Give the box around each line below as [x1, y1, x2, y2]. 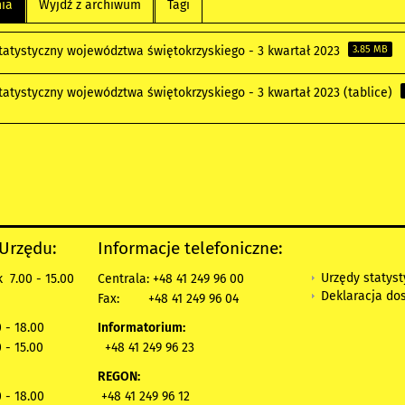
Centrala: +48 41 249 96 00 [98, 271, 244, 287]
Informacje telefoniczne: [98, 238, 283, 259]
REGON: [98, 369, 140, 384]
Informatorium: [98, 320, 185, 335]
